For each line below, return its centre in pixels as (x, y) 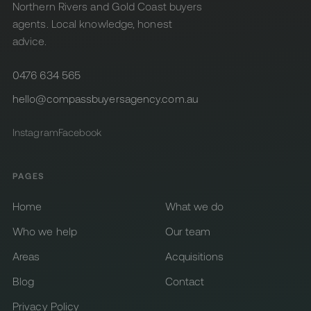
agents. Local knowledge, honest (92, 24)
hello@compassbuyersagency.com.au (105, 98)
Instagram (35, 132)
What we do (194, 205)
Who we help (45, 230)
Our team (188, 230)
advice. (30, 41)
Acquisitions (194, 255)
